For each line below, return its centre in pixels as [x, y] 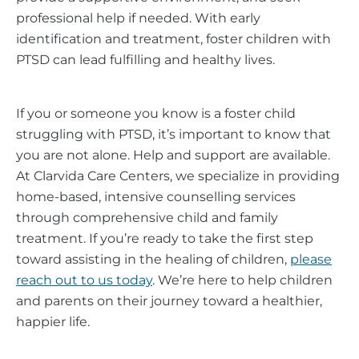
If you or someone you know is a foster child [156, 113]
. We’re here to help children [242, 280]
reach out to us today [84, 280]
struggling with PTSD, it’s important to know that [173, 134]
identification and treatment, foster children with [173, 39]
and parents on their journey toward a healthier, [169, 301]
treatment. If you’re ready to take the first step [165, 238]
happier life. [53, 321]
